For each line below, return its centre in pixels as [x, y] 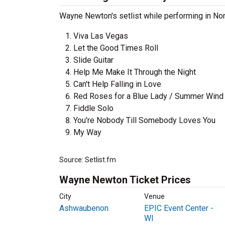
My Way [87, 132]
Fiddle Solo [93, 108]
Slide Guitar [93, 60]
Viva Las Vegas [101, 36]
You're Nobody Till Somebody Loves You [144, 120]
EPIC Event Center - [179, 208]
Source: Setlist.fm [88, 160]
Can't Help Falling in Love [117, 84]
